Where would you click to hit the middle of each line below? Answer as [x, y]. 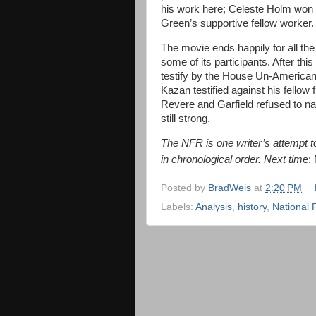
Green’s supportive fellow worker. [237, 24]
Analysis [214, 207]
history [252, 207]
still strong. [186, 118]
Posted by [184, 188]
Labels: [178, 207]
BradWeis [230, 188]
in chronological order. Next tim [232, 159]
